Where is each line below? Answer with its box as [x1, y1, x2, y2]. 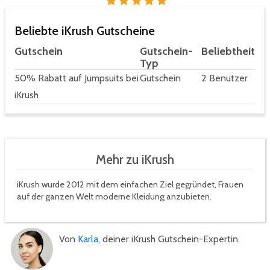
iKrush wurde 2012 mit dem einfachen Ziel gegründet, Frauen [17, 179, 243, 190]
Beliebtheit [201, 45, 255, 58]
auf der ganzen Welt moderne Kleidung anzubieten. [17, 191, 212, 202]
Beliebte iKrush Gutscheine [14, 24, 155, 39]
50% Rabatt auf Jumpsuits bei [14, 72, 139, 84]
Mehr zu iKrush [96, 152, 174, 168]
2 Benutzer [201, 72, 248, 84]
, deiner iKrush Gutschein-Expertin [98, 233, 238, 245]
